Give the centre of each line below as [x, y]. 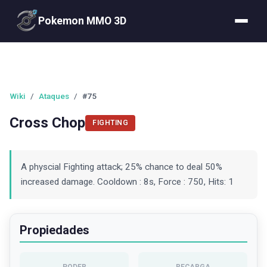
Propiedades [55, 230]
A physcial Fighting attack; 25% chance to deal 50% [122, 167]
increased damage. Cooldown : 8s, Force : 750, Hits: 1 [127, 182]
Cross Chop [47, 123]
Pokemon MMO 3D [82, 21]
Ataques [54, 96]
